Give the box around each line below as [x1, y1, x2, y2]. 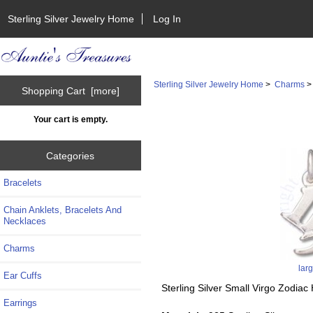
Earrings [3, 298, 37, 309]
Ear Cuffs [3, 270, 42, 282]
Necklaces [3, 216, 46, 227]
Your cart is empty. [33, 115, 108, 124]
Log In [153, 13, 182, 24]
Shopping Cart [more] [21, 85, 119, 96]
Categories [46, 150, 95, 161]
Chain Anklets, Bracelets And [3, 205, 122, 216]
